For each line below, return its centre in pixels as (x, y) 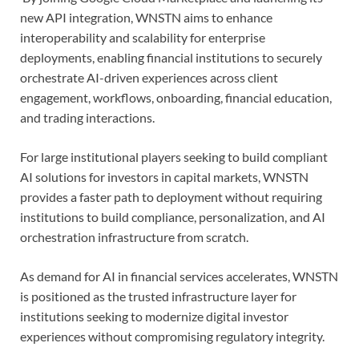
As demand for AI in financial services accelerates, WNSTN (179, 276)
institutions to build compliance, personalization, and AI (173, 217)
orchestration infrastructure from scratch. (134, 237)
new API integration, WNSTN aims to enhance (146, 18)
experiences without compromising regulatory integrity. (172, 337)
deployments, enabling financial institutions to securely (171, 58)
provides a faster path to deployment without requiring (171, 197)
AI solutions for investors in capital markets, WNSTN (164, 177)
